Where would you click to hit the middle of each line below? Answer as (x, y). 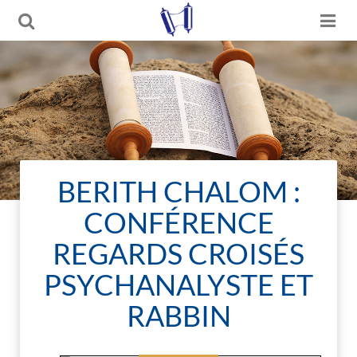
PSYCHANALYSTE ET (178, 284)
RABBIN (178, 316)
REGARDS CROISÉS (178, 253)
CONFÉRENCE (178, 222)
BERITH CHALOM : (178, 191)
